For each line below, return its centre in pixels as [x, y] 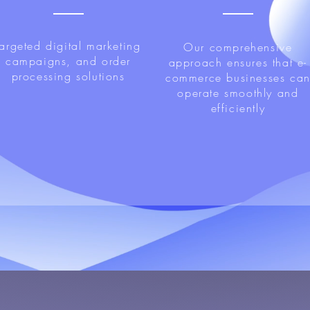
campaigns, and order [69, 61]
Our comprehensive [238, 47]
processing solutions [68, 76]
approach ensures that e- [238, 62]
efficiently [238, 108]
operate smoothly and [238, 93]
